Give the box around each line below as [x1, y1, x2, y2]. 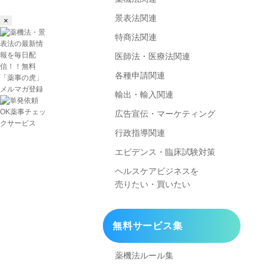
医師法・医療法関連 [115, 51, 190, 62]
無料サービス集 [112, 221, 183, 232]
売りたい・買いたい [115, 179, 190, 190]
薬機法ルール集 [115, 251, 173, 261]
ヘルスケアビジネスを [115, 166, 199, 176]
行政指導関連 [115, 128, 165, 138]
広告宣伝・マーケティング [115, 109, 215, 119]
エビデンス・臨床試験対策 [115, 147, 215, 157]
